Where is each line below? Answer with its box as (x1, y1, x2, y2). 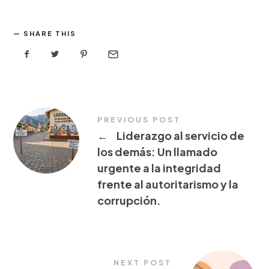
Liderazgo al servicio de (115, 128, 245, 142)
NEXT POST (113, 258, 172, 267)
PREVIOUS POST (97, 115, 181, 124)
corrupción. (97, 193, 162, 207)
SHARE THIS (23, 29, 77, 38)
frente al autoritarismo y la (97, 177, 239, 191)
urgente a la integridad (97, 160, 222, 175)
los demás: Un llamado (97, 144, 218, 159)
